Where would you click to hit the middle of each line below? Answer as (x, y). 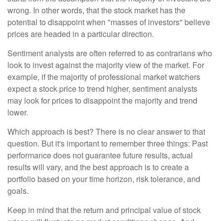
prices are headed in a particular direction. (81, 34)
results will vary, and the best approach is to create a (98, 167)
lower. (18, 112)
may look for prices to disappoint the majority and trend (102, 100)
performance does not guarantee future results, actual (100, 155)
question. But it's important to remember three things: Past (108, 143)
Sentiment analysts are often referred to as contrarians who (110, 53)
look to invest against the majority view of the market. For (106, 65)
